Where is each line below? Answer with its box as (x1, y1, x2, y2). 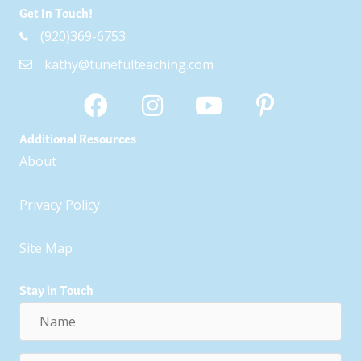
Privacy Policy (19, 195, 100, 214)
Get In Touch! (19, 7, 93, 21)
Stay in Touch (19, 284, 93, 298)
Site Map (19, 239, 73, 257)
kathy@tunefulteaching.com (44, 55, 214, 73)
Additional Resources (19, 133, 136, 147)
